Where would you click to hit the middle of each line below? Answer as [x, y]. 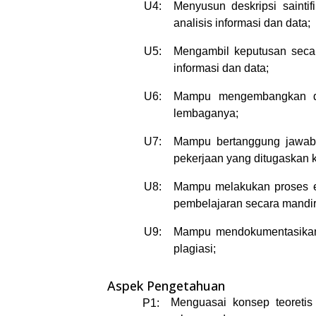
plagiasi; [195, 249]
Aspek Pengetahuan [166, 286]
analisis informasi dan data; [242, 23]
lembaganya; [206, 114]
